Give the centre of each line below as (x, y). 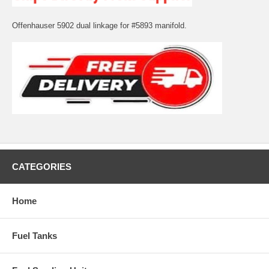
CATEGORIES (42, 166)
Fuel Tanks (35, 235)
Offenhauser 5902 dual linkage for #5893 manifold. (99, 25)
